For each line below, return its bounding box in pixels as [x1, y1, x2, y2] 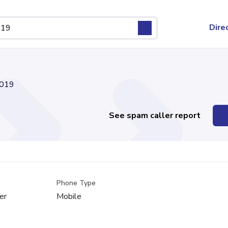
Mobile [56, 191, 82, 202]
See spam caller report [109, 110, 201, 121]
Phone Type [56, 178, 96, 188]
